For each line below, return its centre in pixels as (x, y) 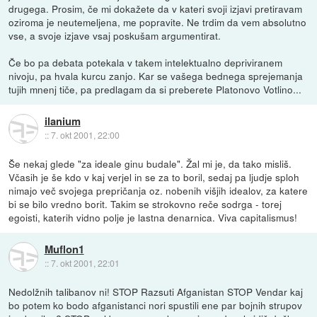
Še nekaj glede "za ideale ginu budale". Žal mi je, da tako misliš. (150, 164)
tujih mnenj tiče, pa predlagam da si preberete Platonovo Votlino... (155, 89)
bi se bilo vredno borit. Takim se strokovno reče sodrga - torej (145, 204)
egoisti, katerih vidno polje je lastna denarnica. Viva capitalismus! (153, 218)
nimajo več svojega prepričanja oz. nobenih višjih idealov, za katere (158, 191)
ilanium (62, 121)
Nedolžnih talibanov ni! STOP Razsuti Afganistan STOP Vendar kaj (156, 292)
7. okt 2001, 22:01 (85, 263)
